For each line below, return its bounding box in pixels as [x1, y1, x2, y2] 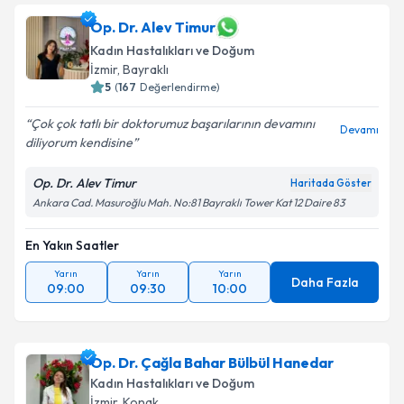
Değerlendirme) [140, 80, 220, 94]
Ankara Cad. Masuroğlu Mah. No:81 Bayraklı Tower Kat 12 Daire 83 [32, 196, 344, 209]
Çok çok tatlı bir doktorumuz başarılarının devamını [31, 115, 315, 132]
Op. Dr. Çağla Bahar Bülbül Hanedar [90, 353, 334, 372]
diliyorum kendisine [25, 134, 133, 151]
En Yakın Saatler [25, 237, 119, 253]
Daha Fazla [290, 274, 359, 290]
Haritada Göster [290, 177, 372, 189]
